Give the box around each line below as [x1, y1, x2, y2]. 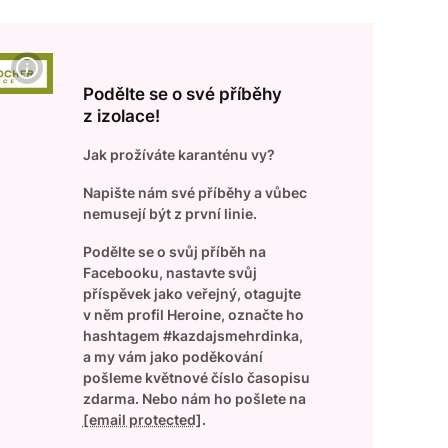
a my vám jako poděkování [82, 348, 263, 365]
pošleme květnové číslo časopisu [82, 369, 310, 386]
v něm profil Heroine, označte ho [82, 306, 304, 323]
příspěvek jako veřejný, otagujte [82, 285, 301, 302]
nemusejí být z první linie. [82, 205, 260, 222]
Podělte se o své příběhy [82, 84, 282, 104]
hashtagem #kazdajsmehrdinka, [82, 327, 303, 344]
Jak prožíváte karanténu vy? [82, 146, 275, 163]
